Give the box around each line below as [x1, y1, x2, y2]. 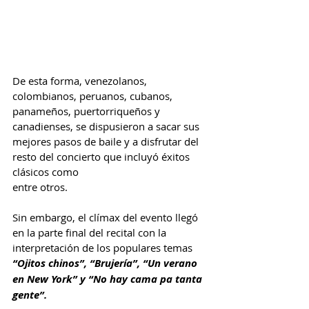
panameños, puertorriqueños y [12, 104, 163, 119]
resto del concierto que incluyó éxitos [12, 150, 192, 164]
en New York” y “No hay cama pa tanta [12, 272, 205, 287]
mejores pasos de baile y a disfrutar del [12, 134, 201, 149]
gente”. [12, 288, 47, 303]
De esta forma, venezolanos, [12, 74, 150, 88]
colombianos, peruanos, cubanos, [12, 89, 175, 103]
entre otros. [12, 180, 68, 195]
